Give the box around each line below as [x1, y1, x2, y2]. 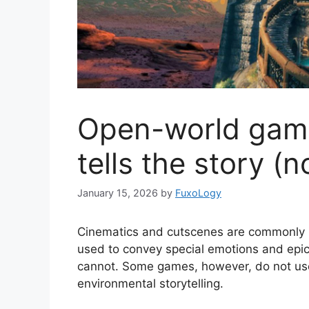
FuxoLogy [175, 187, 221, 199]
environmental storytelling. [77, 277, 223, 291]
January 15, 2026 [77, 187, 158, 199]
